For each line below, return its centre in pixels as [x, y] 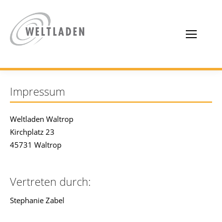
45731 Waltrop [36, 145]
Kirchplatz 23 [32, 132]
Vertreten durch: [50, 181]
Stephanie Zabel [37, 200]
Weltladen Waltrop [42, 119]
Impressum [37, 91]
